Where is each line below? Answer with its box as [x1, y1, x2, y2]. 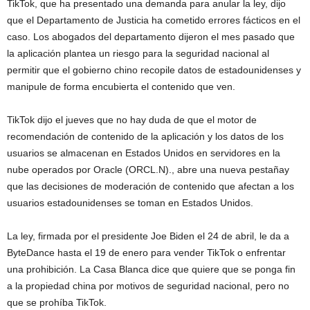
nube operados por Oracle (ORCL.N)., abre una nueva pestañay [7, 164, 289, 176]
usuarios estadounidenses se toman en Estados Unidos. [7, 197, 253, 209]
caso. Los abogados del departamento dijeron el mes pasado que [7, 31, 295, 43]
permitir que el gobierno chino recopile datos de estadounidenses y [7, 64, 301, 76]
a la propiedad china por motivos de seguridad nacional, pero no [7, 280, 289, 292]
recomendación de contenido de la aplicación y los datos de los [7, 131, 284, 143]
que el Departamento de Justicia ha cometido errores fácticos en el [7, 15, 300, 26]
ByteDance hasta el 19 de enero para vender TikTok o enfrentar [7, 247, 286, 259]
